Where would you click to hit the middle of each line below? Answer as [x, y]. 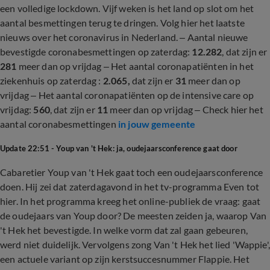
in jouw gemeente [157, 124]
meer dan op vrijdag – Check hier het [186, 109]
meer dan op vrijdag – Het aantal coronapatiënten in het [135, 66]
